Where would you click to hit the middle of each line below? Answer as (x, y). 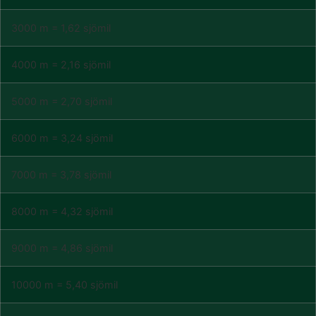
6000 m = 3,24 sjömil (62, 138)
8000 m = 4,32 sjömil (62, 211)
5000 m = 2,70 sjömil (62, 101)
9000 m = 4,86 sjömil (62, 248)
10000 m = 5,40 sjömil (65, 285)
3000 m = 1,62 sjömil (61, 28)
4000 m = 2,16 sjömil (61, 65)
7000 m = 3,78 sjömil (61, 175)
